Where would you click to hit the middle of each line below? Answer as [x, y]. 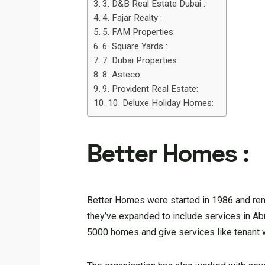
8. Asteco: [122, 75]
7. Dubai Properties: [141, 60]
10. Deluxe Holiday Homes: [161, 103]
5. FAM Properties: [139, 32]
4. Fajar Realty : [132, 18]
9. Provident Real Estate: [151, 89]
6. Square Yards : [135, 46]
